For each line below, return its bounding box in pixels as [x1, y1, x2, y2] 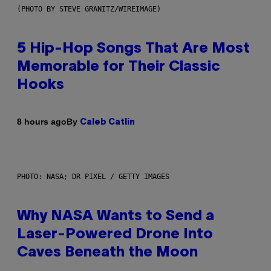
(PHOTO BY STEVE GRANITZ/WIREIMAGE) [17, 4, 161, 13]
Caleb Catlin [80, 118, 135, 126]
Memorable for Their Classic [17, 60, 220, 74]
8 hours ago [17, 117, 67, 127]
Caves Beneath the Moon [17, 246, 198, 260]
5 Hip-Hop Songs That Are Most [17, 42, 250, 56]
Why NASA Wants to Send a [17, 209, 214, 223]
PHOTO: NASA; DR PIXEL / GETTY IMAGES [17, 172, 169, 181]
